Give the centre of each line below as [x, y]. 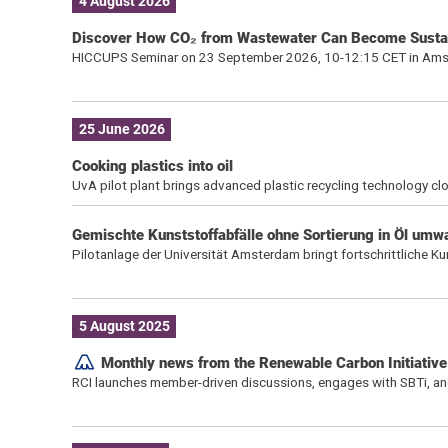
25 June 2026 [121, 129]
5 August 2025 [124, 326]
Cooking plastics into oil [152, 165]
